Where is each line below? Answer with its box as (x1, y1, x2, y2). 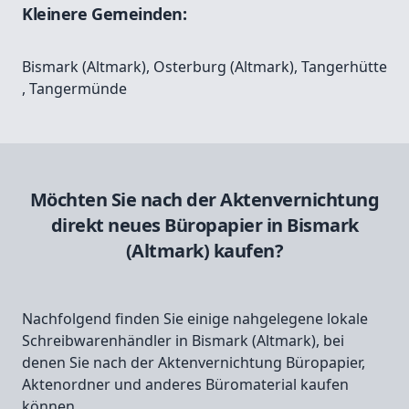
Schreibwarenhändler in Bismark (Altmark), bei (22, 330, 344, 351)
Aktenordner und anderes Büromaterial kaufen (22, 374, 349, 395)
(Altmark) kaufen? (125, 238, 284, 264)
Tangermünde (29, 79, 127, 100)
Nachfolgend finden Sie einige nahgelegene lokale (22, 309, 368, 330)
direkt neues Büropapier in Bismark (50, 213, 359, 238)
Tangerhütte (301, 57, 387, 78)
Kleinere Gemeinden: (22, 3, 187, 26)
